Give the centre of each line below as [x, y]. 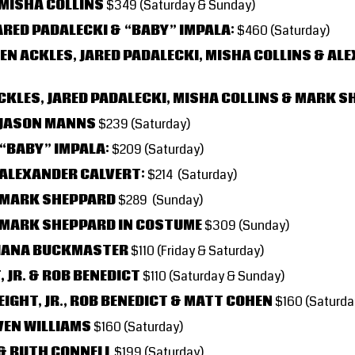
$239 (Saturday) [143, 124]
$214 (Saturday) [191, 174]
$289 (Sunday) [159, 200]
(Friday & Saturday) [209, 250]
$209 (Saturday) [157, 149]
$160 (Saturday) [137, 326]
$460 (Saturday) [282, 30]
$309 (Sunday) [246, 225]
